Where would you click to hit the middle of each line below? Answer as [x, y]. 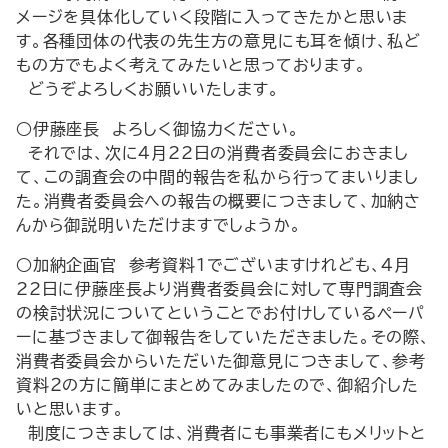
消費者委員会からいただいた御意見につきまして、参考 [221, 361]
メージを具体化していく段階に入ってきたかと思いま [212, 17]
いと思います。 [70, 409]
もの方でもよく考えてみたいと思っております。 [191, 65]
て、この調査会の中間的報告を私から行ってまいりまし [217, 177]
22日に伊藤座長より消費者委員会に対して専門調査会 [219, 289]
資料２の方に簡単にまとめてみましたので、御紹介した [217, 385]
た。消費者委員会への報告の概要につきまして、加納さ [218, 201]
